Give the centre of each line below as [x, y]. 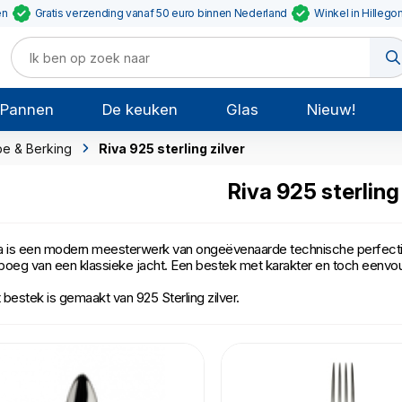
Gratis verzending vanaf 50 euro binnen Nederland [161, 13]
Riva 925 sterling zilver [172, 148]
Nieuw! [331, 109]
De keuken [140, 109]
